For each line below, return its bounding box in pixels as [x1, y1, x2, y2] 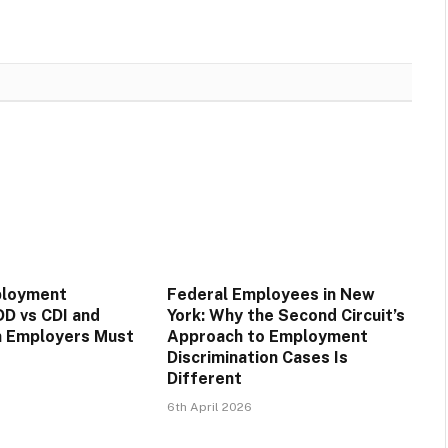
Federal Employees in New [166, 284, 375, 304]
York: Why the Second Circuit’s [166, 305, 405, 325]
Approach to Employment [166, 326, 368, 346]
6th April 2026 [166, 399, 252, 414]
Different [166, 368, 242, 388]
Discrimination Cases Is [166, 347, 348, 367]
